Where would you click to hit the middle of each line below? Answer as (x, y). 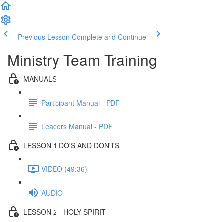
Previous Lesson (44, 37)
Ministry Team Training (82, 60)
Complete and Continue (109, 37)
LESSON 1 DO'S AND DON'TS (71, 145)
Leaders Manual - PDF (77, 126)
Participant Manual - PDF (81, 102)
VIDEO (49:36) (64, 169)
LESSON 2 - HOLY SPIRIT (64, 211)
